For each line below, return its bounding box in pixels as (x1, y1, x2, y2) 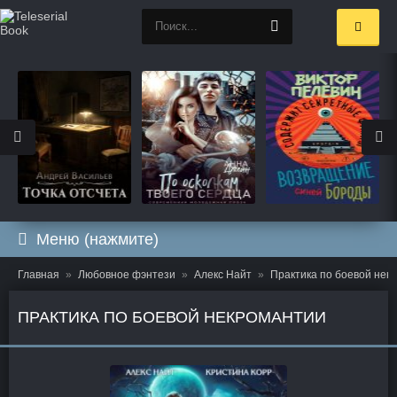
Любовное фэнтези (78, 269, 175, 281)
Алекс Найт (194, 269, 252, 281)
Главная (18, 269, 59, 281)
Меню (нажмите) (36, 230, 159, 248)
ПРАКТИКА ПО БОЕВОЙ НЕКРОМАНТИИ (18, 308, 326, 326)
